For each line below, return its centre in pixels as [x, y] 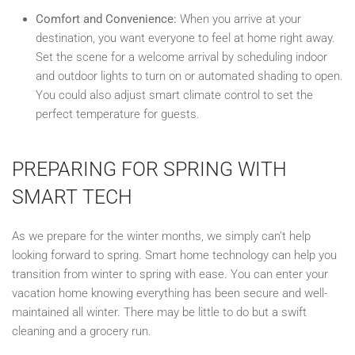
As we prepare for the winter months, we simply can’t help [161, 236]
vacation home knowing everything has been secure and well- [170, 293]
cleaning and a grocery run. [82, 331]
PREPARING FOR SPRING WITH [149, 169]
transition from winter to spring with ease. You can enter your [170, 274]
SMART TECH [72, 197]
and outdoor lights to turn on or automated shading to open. [189, 76]
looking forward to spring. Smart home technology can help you [174, 255]
